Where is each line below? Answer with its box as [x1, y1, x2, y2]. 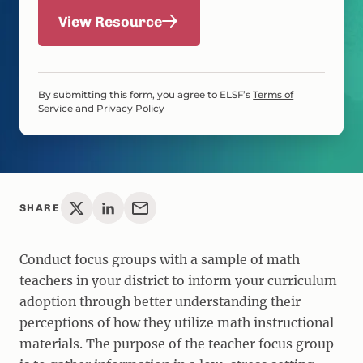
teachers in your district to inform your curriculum [19, 272, 337, 288]
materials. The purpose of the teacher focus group [19, 335, 334, 352]
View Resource [58, 12, 162, 30]
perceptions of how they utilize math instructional [19, 314, 334, 331]
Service [38, 103, 74, 115]
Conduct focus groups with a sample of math [19, 251, 300, 267]
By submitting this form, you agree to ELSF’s [38, 89, 254, 101]
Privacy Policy [96, 103, 165, 115]
